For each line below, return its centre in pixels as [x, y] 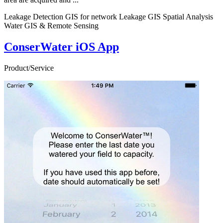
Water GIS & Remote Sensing [51, 26]
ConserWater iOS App [61, 47]
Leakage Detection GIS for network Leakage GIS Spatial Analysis [109, 17]
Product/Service [29, 68]
